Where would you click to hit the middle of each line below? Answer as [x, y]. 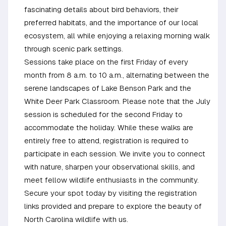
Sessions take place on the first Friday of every [106, 62]
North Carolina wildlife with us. [76, 219]
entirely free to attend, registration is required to [106, 141]
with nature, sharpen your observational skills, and [109, 167]
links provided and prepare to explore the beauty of [113, 206]
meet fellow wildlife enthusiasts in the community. [111, 180]
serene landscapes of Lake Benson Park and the [108, 88]
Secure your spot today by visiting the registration [110, 193]
